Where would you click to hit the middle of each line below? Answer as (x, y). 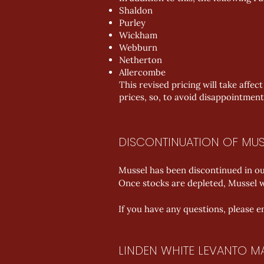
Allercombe (142, 72)
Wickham (138, 35)
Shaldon (136, 10)
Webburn (138, 47)
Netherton (141, 60)
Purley (132, 23)
